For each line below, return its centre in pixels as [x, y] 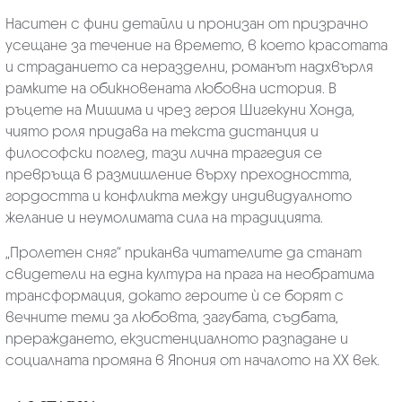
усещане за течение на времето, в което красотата [196, 45]
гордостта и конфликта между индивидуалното [178, 196]
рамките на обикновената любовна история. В [170, 88]
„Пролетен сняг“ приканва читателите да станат [183, 252]
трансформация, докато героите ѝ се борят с [174, 295]
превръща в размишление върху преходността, [178, 174]
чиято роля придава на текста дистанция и [162, 131]
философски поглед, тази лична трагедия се [163, 153]
